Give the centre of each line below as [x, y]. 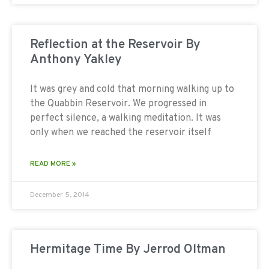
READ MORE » [53, 164]
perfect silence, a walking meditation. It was [125, 118]
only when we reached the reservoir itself [121, 132]
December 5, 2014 [60, 195]
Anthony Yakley [76, 59]
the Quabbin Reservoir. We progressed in [118, 104]
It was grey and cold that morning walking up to [132, 89]
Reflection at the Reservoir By [115, 44]
